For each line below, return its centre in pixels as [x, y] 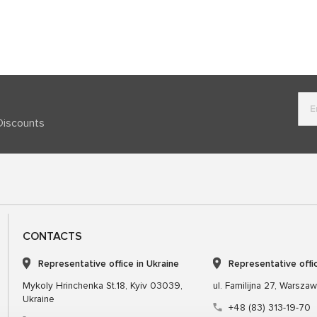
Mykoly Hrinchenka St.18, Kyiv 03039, [102, 285]
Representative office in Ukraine [108, 263]
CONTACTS [52, 236]
